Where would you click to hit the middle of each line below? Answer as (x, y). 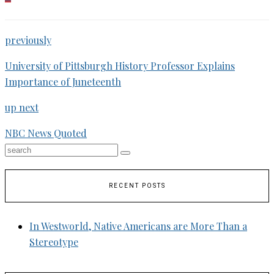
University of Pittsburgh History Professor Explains (120, 66)
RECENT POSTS (137, 186)
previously (28, 40)
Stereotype (54, 242)
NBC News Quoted (46, 133)
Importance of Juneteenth (63, 82)
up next (22, 107)
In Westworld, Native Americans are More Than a (138, 226)
